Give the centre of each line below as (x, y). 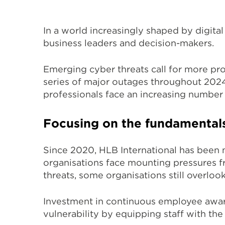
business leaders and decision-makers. (129, 43)
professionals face (85, 94)
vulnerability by (78, 214)
